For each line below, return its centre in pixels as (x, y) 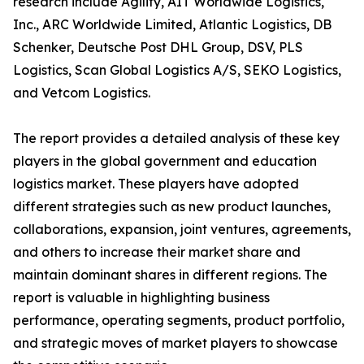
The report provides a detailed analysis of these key (176, 138)
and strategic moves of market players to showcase (175, 343)
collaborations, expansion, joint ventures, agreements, (182, 229)
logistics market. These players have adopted (156, 184)
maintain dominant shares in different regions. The (170, 275)
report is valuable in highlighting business (141, 297)
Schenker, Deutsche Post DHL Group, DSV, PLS (158, 47)
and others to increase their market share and (157, 252)
